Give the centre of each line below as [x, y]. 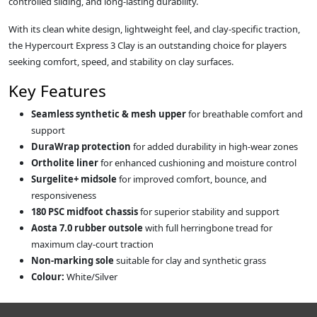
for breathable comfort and [244, 114]
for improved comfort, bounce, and [192, 179]
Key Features [57, 91]
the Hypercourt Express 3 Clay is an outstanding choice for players [148, 46]
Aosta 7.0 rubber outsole [87, 228]
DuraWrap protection [81, 147]
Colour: [48, 277]
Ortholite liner [65, 163]
